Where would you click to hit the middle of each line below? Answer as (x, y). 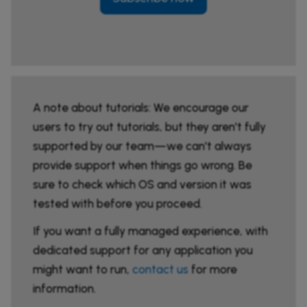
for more (213, 270)
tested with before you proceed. (118, 204)
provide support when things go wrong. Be (143, 165)
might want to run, (83, 270)
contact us (160, 270)
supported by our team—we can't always (142, 146)
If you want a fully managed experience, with (150, 231)
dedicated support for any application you (143, 250)
